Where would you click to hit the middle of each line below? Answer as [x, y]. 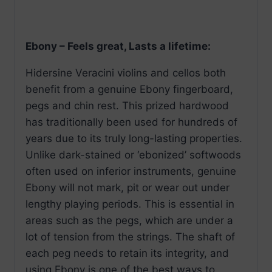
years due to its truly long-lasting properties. [134, 139]
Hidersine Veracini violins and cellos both [126, 73]
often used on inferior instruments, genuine [131, 172]
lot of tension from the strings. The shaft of [130, 237]
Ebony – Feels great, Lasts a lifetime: [118, 46]
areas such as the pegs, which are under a [129, 221]
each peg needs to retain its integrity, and [127, 253]
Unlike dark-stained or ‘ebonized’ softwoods [133, 155]
